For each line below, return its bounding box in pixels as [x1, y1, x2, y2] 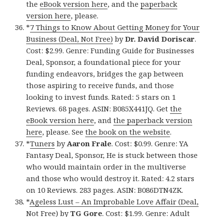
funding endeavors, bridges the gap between [26, 69, 184, 79]
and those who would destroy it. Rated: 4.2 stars [26, 173, 195, 184]
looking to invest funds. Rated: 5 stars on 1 [26, 92, 176, 102]
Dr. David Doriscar [125, 34, 195, 44]
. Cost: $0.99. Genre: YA [111, 139, 189, 149]
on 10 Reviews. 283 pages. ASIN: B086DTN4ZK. [26, 185, 184, 195]
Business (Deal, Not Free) [26, 34, 113, 44]
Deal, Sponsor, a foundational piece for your [26, 57, 181, 67]
